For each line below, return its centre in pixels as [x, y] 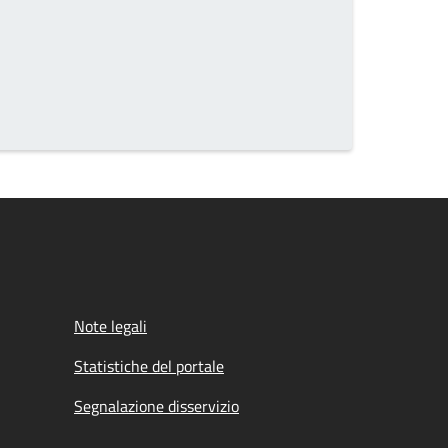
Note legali [110, 326]
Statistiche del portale [149, 366]
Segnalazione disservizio [156, 406]
